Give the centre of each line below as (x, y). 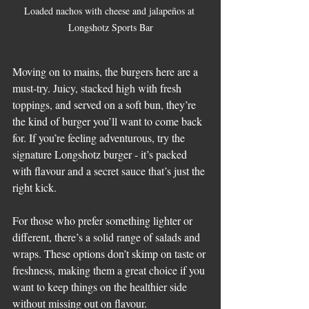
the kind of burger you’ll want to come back (109, 121)
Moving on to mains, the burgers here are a (107, 71)
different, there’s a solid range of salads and (108, 237)
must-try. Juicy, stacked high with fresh (98, 88)
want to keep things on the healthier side (101, 286)
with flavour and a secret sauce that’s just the (110, 170)
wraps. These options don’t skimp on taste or (110, 253)
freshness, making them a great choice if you (110, 270)
